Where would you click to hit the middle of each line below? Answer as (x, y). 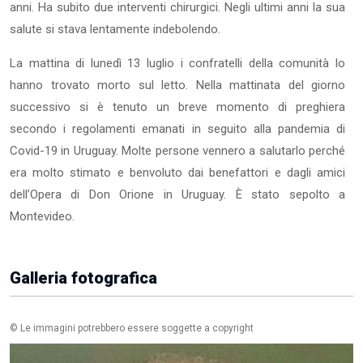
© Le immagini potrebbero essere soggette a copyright (132, 328)
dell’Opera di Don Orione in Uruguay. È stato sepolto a (177, 194)
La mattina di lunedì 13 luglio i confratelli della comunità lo (177, 63)
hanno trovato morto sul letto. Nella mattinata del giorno (177, 85)
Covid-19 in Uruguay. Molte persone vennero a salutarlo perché (177, 150)
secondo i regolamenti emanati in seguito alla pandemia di (177, 128)
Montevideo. (42, 216)
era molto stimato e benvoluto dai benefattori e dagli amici (177, 172)
